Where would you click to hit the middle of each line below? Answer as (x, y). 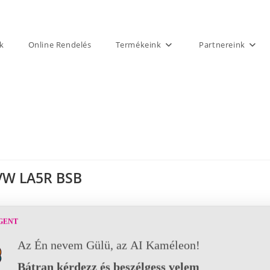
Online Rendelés (60, 45)
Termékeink (138, 45)
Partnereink (222, 45)
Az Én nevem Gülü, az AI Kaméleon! (109, 245)
